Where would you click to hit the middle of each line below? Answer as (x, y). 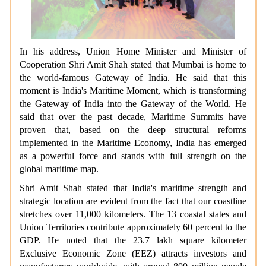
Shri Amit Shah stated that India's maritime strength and (133, 188)
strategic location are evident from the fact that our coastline (133, 201)
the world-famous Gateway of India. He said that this (133, 77)
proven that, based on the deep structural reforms (133, 129)
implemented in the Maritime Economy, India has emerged (133, 142)
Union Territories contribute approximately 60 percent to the (133, 227)
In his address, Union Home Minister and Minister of (133, 51)
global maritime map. (59, 169)
